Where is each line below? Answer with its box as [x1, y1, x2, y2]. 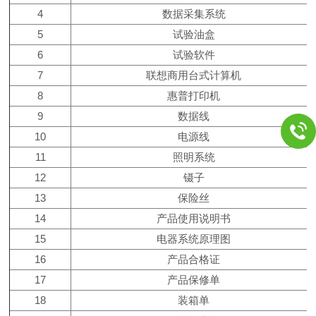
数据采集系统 [162, 7, 226, 20]
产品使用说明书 [157, 212, 231, 224]
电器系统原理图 [157, 232, 231, 245]
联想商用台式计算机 [146, 68, 242, 81]
